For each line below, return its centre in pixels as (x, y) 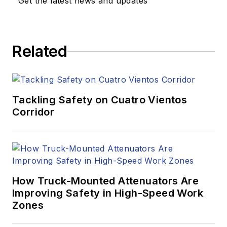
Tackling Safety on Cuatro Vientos (100, 100)
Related (40, 51)
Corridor (33, 112)
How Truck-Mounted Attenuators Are (106, 181)
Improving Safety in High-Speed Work (108, 193)
